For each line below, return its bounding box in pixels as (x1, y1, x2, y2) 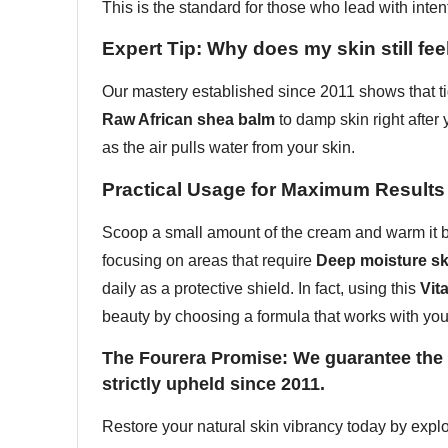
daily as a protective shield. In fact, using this (102, 279, 420, 297)
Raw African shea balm (102, 111, 275, 129)
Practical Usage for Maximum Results (102, 178, 445, 200)
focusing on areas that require (102, 251, 316, 269)
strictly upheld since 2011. (102, 374, 325, 395)
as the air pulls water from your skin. (102, 139, 355, 157)
